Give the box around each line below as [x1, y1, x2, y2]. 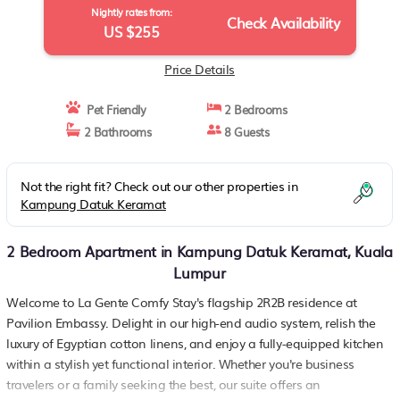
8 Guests [221, 123, 270, 140]
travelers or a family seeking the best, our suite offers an [6, 375, 321, 393]
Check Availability [227, 12, 340, 33]
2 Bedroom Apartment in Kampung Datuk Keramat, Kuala [6, 240, 393, 262]
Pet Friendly [80, 101, 146, 118]
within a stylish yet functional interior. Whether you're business [6, 354, 354, 372]
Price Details [164, 60, 235, 78]
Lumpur [173, 262, 226, 283]
